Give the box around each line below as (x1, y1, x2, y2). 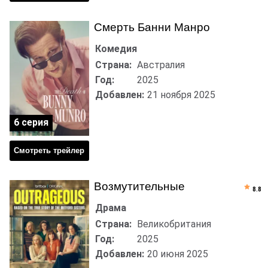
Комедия (95, 42, 137, 54)
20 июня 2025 (147, 248, 208, 260)
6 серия (14, 116, 48, 128)
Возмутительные (93, 179, 185, 193)
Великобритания (136, 218, 211, 230)
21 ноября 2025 (147, 89, 215, 100)
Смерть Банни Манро (93, 20, 210, 33)
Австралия (136, 59, 185, 71)
